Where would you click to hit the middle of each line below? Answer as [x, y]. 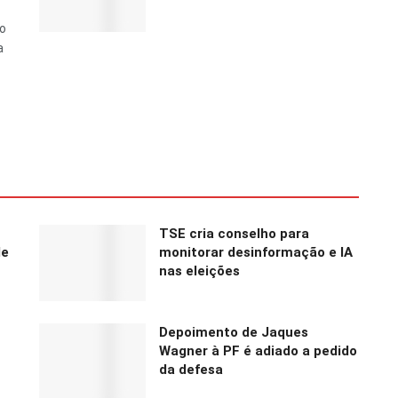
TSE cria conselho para [234, 234]
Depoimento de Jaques [234, 332]
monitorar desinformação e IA [256, 253]
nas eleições [199, 271]
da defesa [191, 369]
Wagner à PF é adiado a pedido [258, 350]
